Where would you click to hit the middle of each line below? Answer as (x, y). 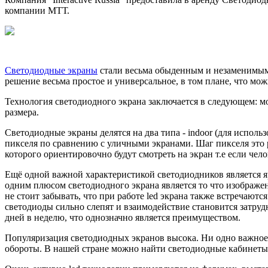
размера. (22, 112)
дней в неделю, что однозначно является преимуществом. (123, 217)
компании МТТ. (37, 10)
